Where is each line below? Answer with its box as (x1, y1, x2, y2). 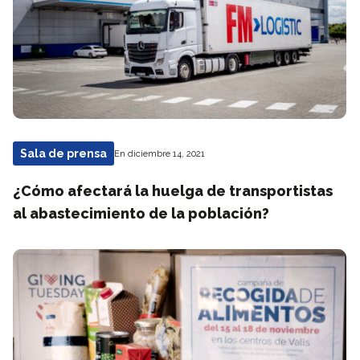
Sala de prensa (20, 147, 107, 160)
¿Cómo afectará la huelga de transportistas (13, 182, 333, 199)
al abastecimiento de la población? (13, 205, 269, 222)
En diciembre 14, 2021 (114, 148, 205, 159)
